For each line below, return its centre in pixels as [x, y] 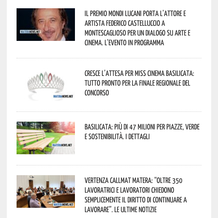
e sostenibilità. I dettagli [117, 136]
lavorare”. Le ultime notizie [120, 209]
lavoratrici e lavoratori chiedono [129, 190]
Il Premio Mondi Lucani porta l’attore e [135, 13]
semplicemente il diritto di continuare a [136, 200]
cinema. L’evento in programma [124, 42]
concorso [97, 92]
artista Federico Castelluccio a [125, 23]
